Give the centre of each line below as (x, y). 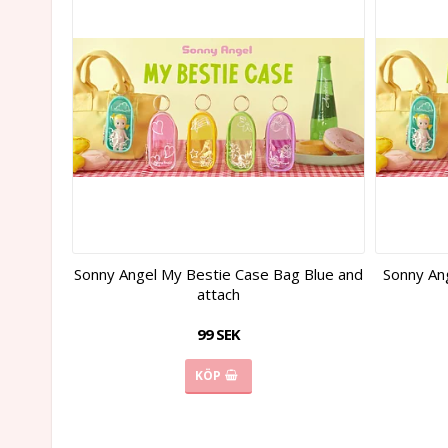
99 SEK (218, 333)
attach (218, 293)
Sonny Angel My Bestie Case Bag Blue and (218, 273)
